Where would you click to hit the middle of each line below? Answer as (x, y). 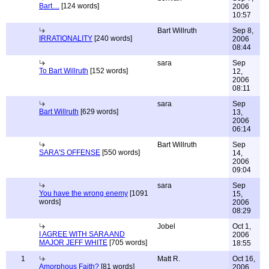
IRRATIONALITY (66, 38)
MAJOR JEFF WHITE (73, 243)
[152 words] (108, 71)
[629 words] (98, 112)
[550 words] (120, 153)
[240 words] (112, 38)
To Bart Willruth (64, 71)
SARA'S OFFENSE (70, 153)
